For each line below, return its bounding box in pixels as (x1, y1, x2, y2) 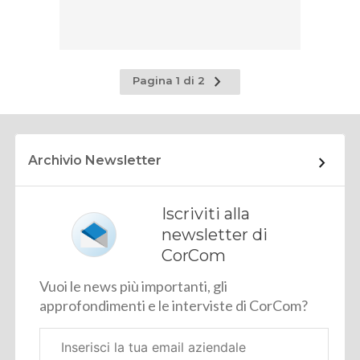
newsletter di (162, 225, 268, 245)
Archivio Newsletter (28, 153, 162, 169)
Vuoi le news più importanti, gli (39, 277, 228, 296)
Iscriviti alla (162, 204, 251, 224)
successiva (207, 88, 271, 101)
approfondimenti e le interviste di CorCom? (39, 297, 309, 315)
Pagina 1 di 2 (132, 74, 208, 88)
